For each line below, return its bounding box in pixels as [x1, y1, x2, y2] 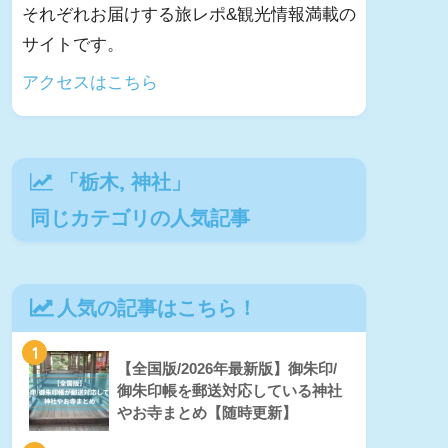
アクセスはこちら [22, 73, 158, 93]
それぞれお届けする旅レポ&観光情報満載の [22, 4, 356, 24]
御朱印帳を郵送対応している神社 [117, 382, 342, 400]
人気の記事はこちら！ [57, 297, 257, 320]
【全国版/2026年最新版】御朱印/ [117, 360, 337, 378]
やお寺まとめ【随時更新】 [117, 404, 297, 422]
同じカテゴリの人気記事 [30, 205, 250, 231]
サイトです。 [22, 34, 124, 54]
